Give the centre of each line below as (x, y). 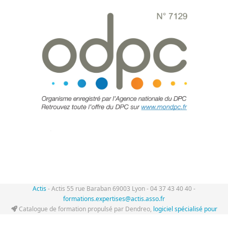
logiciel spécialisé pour (185, 209)
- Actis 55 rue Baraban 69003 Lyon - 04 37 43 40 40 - (121, 189)
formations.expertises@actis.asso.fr (114, 199)
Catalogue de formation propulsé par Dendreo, (85, 209)
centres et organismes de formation (114, 219)
